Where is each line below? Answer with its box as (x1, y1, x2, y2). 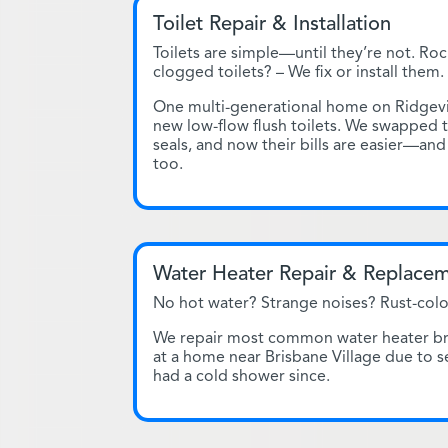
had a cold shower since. (153, 365, 330, 386)
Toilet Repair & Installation (153, 10, 391, 36)
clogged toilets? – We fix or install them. (153, 61, 444, 82)
